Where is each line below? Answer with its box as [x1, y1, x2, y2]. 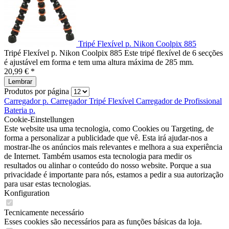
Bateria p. [4, 106, 35, 114]
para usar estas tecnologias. [4, 179, 91, 188]
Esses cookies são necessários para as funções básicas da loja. [4, 217, 202, 226]
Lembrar [8, 78, 32, 85]
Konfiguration [4, 189, 50, 197]
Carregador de [136, 97, 184, 105]
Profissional [184, 97, 222, 105]
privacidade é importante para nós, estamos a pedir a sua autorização [4, 170, 223, 179]
